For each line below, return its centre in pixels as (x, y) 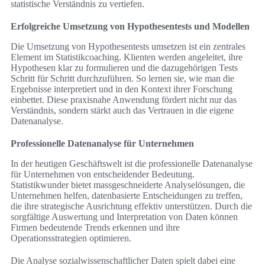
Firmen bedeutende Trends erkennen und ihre (95, 228)
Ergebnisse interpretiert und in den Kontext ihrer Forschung (122, 89)
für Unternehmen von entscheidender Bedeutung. (103, 174)
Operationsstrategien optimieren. (71, 238)
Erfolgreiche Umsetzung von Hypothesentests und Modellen (130, 27)
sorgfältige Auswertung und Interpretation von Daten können (124, 217)
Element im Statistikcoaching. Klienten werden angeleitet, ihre (127, 57)
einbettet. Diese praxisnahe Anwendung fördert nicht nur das (124, 100)
